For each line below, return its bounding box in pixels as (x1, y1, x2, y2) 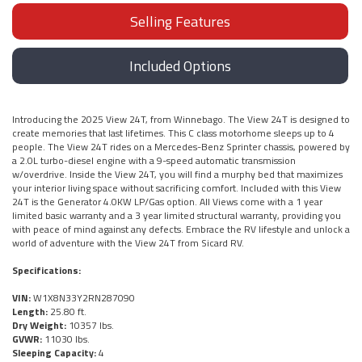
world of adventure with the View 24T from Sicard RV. (12, 234, 244, 250)
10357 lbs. (66, 317, 114, 333)
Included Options (129, 54, 231, 77)
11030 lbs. (42, 330, 90, 347)
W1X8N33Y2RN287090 (31, 289, 135, 305)
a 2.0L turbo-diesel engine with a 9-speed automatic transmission (12, 152, 296, 168)
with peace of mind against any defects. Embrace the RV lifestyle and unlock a (12, 221, 350, 237)
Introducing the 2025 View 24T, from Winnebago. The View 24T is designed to (12, 111, 350, 127)
